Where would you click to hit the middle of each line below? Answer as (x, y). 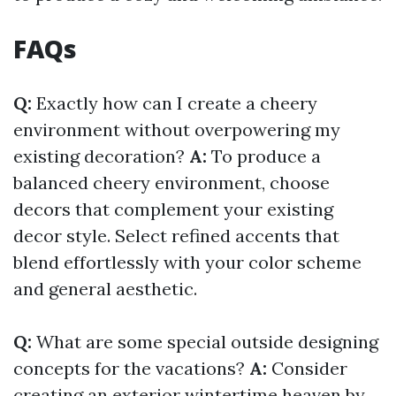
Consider (309, 369)
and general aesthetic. (105, 289)
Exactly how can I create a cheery (177, 103)
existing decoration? (101, 156)
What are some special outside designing (207, 342)
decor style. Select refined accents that (176, 236)
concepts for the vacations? (131, 369)
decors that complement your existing (173, 209)
